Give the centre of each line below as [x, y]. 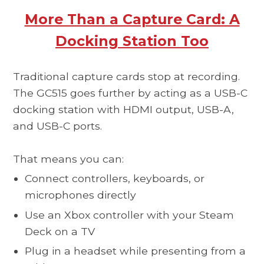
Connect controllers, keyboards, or [115, 179]
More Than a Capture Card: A [132, 19]
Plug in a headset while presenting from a [136, 251]
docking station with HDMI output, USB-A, [124, 109]
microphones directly [81, 195]
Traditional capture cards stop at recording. [127, 76]
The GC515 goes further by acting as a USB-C [131, 93]
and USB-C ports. [58, 126]
